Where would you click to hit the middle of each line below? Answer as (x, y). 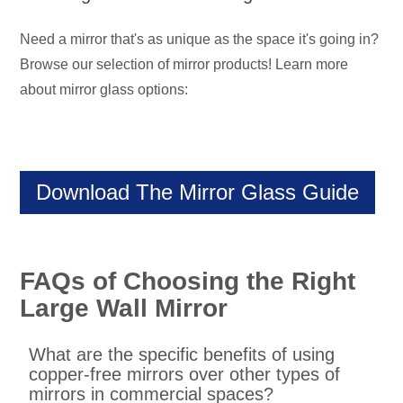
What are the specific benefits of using (182, 355)
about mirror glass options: (106, 90)
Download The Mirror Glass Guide (198, 193)
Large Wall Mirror (124, 309)
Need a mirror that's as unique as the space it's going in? (200, 40)
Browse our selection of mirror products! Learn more (184, 65)
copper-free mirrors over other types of (185, 375)
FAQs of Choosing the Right (188, 282)
